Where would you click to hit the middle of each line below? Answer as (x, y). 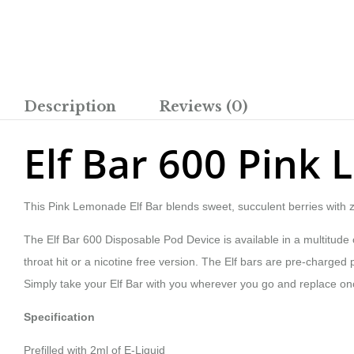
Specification (59, 317)
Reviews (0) (203, 107)
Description (70, 107)
